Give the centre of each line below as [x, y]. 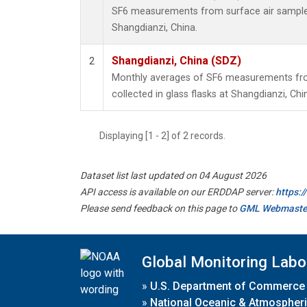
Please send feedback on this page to [160, 209]
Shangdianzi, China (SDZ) [176, 61]
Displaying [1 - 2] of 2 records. [167, 136]
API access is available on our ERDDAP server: [178, 192]
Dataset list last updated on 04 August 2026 [173, 176]
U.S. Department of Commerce [228, 286]
